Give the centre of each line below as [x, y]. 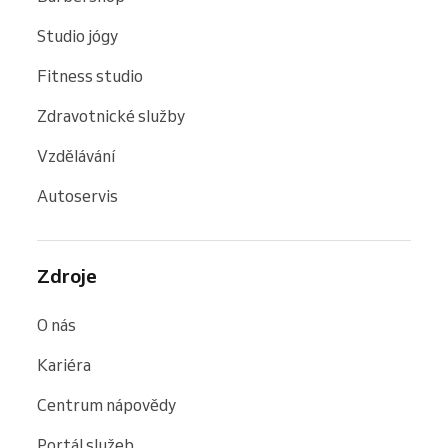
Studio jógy [77, 35]
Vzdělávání [76, 155]
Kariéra [64, 364]
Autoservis [77, 195]
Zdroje [67, 275]
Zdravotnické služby [111, 115]
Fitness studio [90, 75]
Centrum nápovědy [106, 404]
